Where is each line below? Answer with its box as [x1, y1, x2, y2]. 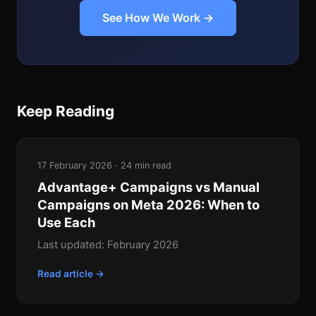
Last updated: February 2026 [37, 238, 178, 252]
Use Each [37, 214, 95, 231]
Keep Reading [17, 102, 114, 121]
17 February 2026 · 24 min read [37, 160, 171, 171]
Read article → [37, 268, 104, 280]
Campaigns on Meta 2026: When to [37, 197, 260, 213]
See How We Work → [102, 11, 214, 25]
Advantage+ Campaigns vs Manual [37, 179, 260, 195]
